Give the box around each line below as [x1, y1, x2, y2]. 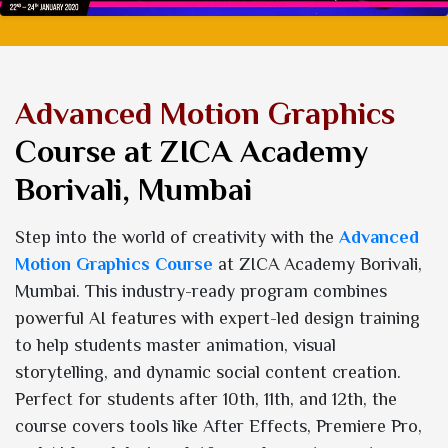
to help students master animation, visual [15, 335, 336, 356]
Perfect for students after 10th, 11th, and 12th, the [15, 389, 397, 410]
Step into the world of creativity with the [15, 227, 339, 248]
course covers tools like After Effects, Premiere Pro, [15, 416, 422, 437]
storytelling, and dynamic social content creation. [15, 362, 401, 383]
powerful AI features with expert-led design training [15, 308, 420, 329]
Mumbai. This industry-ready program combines [15, 281, 387, 302]
